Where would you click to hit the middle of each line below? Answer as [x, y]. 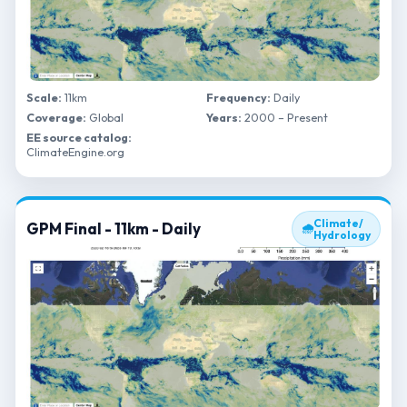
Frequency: [238, 97]
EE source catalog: [79, 137]
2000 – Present [285, 117]
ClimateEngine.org [75, 152]
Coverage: [56, 117]
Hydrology [342, 235]
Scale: [44, 97]
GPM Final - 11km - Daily [114, 228]
